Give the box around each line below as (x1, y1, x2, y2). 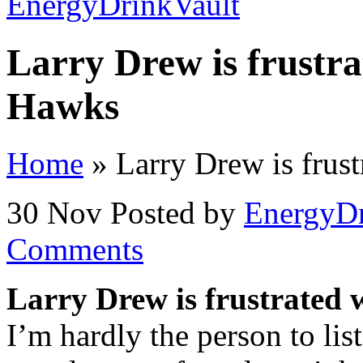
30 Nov (6, 195, 102, 231)
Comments (6, 232, 143, 267)
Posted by (110, 195, 244, 231)
